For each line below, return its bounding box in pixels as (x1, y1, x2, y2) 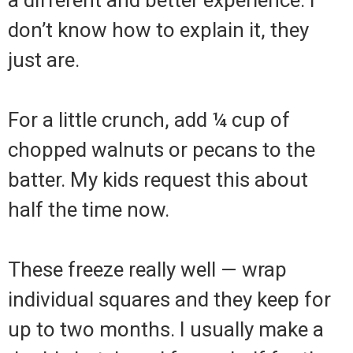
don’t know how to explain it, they (8, 18, 309, 43)
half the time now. (8, 198, 169, 222)
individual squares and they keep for (8, 288, 331, 312)
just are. (8, 48, 80, 72)
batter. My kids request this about (8, 168, 308, 192)
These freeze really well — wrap (8, 258, 287, 282)
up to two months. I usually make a (8, 318, 324, 342)
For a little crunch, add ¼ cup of (8, 108, 290, 132)
